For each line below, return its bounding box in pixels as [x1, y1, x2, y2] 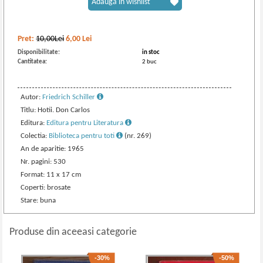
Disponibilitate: [18, 49, 60, 56]
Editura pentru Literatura [46, 119, 126, 127]
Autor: [21, 93, 43, 101]
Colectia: [21, 132, 49, 140]
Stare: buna [21, 197, 56, 204]
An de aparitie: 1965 [21, 145, 85, 153]
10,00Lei [36, 35, 65, 43]
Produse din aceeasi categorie [9, 227, 137, 238]
